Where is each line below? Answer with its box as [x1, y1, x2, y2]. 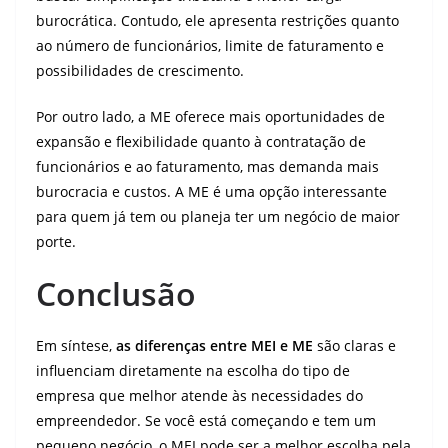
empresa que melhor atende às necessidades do [36, 386, 363, 405]
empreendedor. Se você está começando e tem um [36, 411, 376, 430]
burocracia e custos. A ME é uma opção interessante [36, 182, 387, 201]
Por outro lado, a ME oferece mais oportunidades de [36, 107, 385, 126]
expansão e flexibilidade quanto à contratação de [36, 132, 366, 151]
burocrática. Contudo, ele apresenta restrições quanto [36, 11, 399, 30]
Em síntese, [36, 336, 116, 355]
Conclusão [36, 272, 196, 315]
